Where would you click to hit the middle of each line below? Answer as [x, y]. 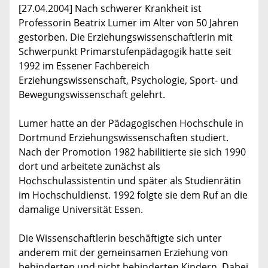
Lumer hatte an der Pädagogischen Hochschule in [131, 124]
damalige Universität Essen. [81, 210]
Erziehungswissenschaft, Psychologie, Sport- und [128, 80]
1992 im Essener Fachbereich [84, 66]
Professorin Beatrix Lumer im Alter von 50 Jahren [129, 23]
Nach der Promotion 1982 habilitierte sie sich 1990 [132, 152]
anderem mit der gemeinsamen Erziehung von [123, 253]
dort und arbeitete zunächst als [89, 167]
